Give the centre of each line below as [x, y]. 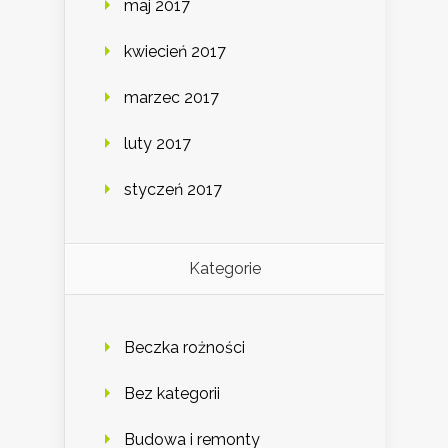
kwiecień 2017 [175, 51]
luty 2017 [157, 143]
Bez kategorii [172, 393]
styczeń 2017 [173, 189]
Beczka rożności [184, 347]
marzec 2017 [171, 97]
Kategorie [224, 268]
